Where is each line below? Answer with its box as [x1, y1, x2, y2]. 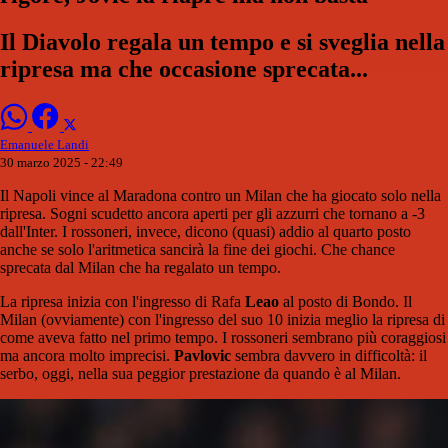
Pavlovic [174, 347, 231, 364]
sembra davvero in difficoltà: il [231, 347, 427, 364]
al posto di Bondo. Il [279, 293, 412, 310]
